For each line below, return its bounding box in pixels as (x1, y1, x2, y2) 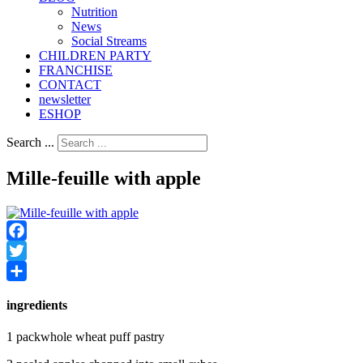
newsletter (39, 92, 91, 106)
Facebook (6, 243, 57, 258)
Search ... (6, 135, 54, 149)
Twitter (6, 263, 43, 278)
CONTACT (39, 77, 101, 92)
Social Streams (71, 33, 147, 48)
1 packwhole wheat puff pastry (6, 330, 164, 344)
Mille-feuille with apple (6, 167, 201, 189)
